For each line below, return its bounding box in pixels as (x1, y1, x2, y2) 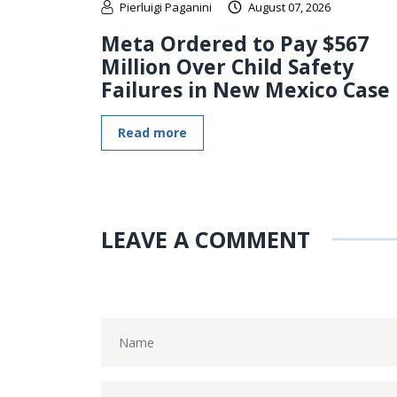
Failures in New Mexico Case (101, 74, 390, 104)
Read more (118, 123, 187, 141)
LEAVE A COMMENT (101, 223, 310, 254)
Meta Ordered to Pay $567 (101, 28, 369, 58)
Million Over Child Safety (101, 51, 354, 81)
